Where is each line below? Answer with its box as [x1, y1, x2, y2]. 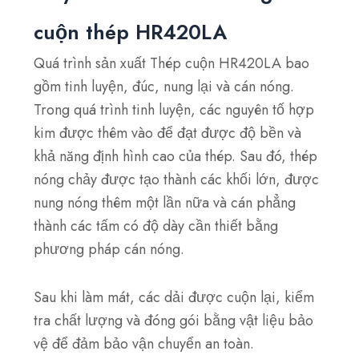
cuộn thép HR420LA [34, 17, 228, 46]
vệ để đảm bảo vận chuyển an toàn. [34, 333, 255, 355]
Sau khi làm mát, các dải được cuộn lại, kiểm [34, 287, 315, 309]
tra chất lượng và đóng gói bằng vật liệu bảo [34, 310, 314, 332]
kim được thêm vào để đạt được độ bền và [34, 122, 302, 143]
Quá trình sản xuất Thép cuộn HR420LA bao [34, 52, 310, 74]
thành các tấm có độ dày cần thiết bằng [34, 215, 279, 236]
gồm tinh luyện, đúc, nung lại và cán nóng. [34, 75, 295, 97]
